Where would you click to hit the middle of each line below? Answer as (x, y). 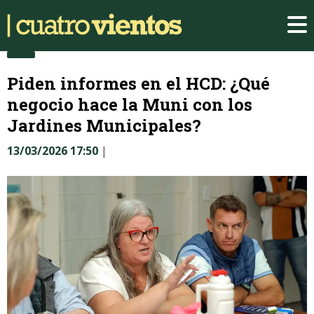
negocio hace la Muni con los (130, 104)
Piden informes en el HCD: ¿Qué (138, 83)
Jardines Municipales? (104, 125)
